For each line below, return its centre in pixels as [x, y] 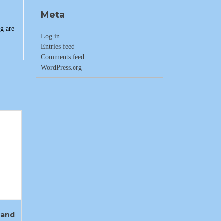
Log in [50, 36]
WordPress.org [61, 67]
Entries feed [57, 47]
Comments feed [62, 57]
